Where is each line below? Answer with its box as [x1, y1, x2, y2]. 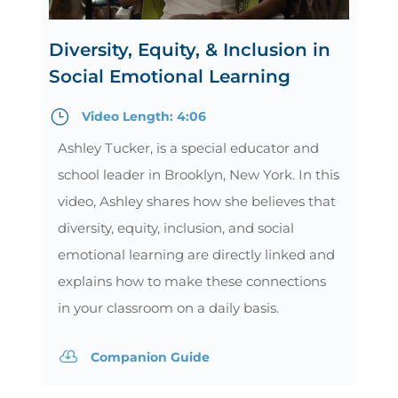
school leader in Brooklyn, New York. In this [57, 166, 339, 184]
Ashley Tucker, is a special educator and [57, 139, 319, 157]
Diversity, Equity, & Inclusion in [48, 39, 330, 61]
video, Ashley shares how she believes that [57, 193, 336, 211]
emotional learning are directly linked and [57, 246, 335, 264]
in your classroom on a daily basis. [57, 299, 279, 317]
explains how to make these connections [57, 273, 326, 291]
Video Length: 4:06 [81, 108, 206, 125]
